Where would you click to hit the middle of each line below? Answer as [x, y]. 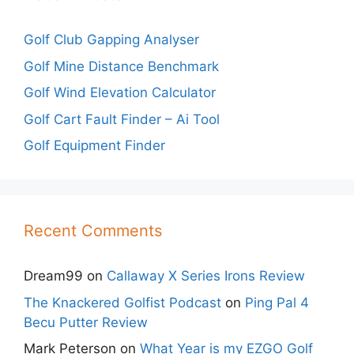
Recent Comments [93, 231]
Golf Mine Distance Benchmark [121, 66]
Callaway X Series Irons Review [206, 276]
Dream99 [53, 276]
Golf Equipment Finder [94, 146]
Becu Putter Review [86, 322]
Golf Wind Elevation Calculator [120, 93]
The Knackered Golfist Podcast [122, 302]
